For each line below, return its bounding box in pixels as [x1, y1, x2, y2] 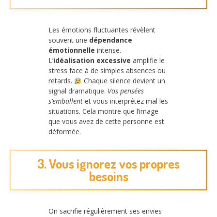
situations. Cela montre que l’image [48, 107, 158, 116]
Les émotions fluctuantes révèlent [48, 25, 155, 35]
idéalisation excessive [53, 56, 131, 65]
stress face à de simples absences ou [48, 66, 166, 76]
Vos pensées [108, 86, 144, 96]
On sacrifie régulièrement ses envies [48, 206, 162, 216]
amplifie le [131, 56, 165, 65]
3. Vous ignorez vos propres [37, 155, 180, 171]
